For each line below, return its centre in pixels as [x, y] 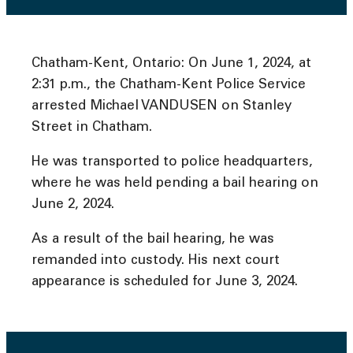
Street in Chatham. [92, 128]
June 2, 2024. [73, 205]
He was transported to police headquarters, [172, 162]
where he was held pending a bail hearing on [175, 184]
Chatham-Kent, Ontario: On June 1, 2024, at [171, 64]
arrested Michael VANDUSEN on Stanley [162, 106]
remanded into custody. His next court [156, 261]
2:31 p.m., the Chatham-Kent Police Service [169, 85]
